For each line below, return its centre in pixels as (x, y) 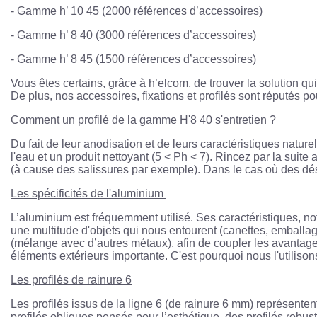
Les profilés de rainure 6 (71, 280)
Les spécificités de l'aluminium (88, 194)
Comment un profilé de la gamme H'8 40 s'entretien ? (143, 120)
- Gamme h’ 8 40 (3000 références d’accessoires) (133, 35)
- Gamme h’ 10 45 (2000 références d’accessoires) (137, 11)
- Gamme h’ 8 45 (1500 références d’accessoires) (133, 59)
